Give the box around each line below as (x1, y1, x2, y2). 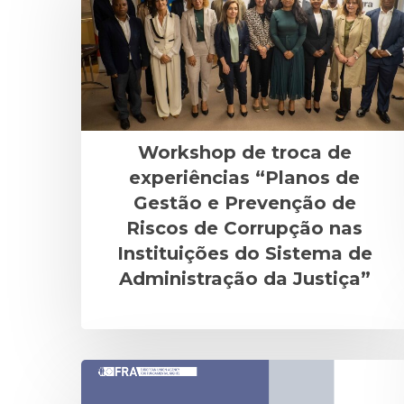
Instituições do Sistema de (116, 243, 372, 265)
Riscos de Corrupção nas (126, 217, 363, 240)
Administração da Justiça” (118, 268, 371, 290)
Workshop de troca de (137, 142, 352, 164)
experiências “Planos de (129, 167, 360, 189)
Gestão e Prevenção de (133, 192, 356, 215)
